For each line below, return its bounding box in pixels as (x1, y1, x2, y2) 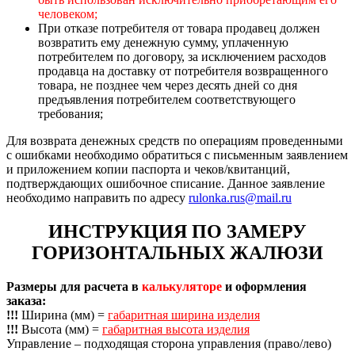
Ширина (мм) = (18, 308, 108, 323)
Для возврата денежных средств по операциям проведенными (6, 134, 343, 148)
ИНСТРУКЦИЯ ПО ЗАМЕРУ (48, 221, 307, 242)
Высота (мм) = (18, 323, 102, 337)
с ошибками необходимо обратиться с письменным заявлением (6, 148, 348, 162)
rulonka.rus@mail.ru (189, 191, 292, 205)
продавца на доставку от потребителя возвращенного (38, 64, 328, 78)
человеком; (38, 7, 97, 21)
